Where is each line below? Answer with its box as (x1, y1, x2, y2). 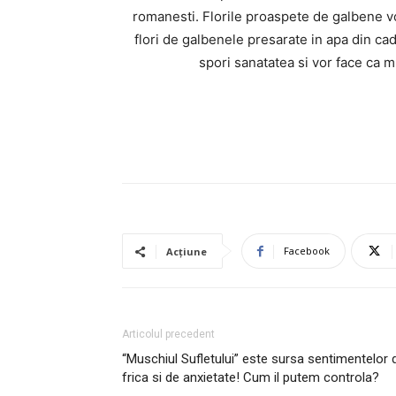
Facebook (284, 244, 330, 257)
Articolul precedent (122, 328, 215, 340)
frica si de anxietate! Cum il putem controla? (122, 369, 379, 385)
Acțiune (166, 245, 207, 258)
